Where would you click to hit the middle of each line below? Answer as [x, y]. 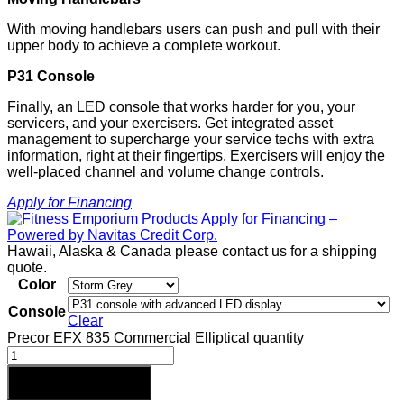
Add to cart [79, 382]
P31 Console [51, 77]
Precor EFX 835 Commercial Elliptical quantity [156, 338]
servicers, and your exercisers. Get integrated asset [170, 124]
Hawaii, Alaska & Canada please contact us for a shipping [192, 252]
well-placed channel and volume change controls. [165, 172]
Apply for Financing [69, 203]
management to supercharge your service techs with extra [191, 140]
